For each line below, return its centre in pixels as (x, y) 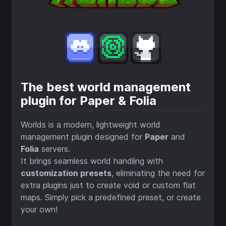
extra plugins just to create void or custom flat (108, 185)
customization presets (66, 173)
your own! (39, 210)
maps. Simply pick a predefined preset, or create (111, 197)
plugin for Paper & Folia (89, 101)
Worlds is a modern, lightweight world (91, 125)
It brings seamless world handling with (92, 161)
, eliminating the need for (158, 173)
